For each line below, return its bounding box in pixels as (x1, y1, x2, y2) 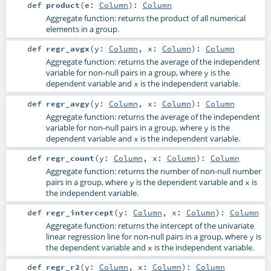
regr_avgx (45, 44, 90, 54)
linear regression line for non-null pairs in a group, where (45, 230, 249, 242)
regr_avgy (45, 98, 90, 108)
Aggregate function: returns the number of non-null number (45, 165, 261, 177)
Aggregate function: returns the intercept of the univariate (45, 220, 254, 231)
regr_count (45, 152, 94, 163)
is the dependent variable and (134, 176, 245, 188)
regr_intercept (45, 207, 114, 217)
